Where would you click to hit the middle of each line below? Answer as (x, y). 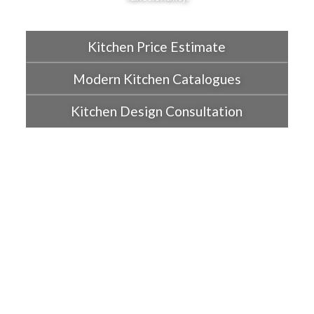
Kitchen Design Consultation (157, 111)
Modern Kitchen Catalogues (157, 79)
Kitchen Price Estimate (157, 47)
